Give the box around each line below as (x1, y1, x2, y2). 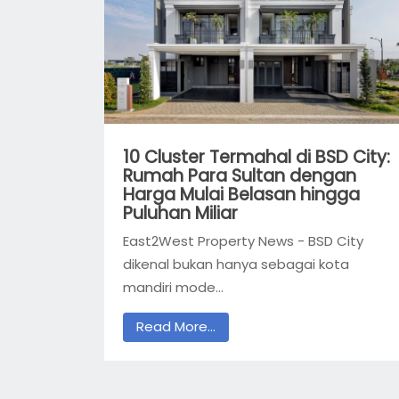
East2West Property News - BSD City (123, 231, 363, 250)
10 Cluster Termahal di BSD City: (123, 145, 390, 170)
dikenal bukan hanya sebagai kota (123, 254, 349, 273)
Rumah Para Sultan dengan (123, 164, 356, 189)
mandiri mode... (123, 277, 224, 297)
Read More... (136, 317, 216, 337)
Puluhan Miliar (123, 201, 238, 226)
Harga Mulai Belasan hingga (123, 183, 360, 208)
